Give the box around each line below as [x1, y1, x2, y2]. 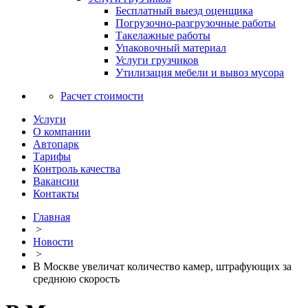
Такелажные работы [115, 30, 210, 41]
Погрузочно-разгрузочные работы [115, 17, 276, 29]
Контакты [33, 188, 79, 199]
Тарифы [33, 151, 71, 162]
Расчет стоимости [60, 90, 144, 102]
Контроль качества [33, 163, 120, 175]
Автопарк [33, 138, 79, 150]
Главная [33, 211, 70, 223]
